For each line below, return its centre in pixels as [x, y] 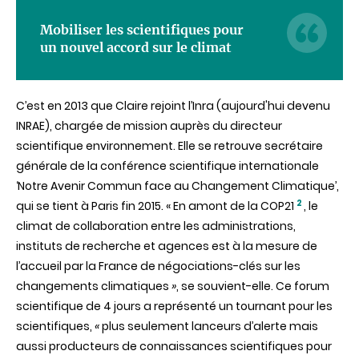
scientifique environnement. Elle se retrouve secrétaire [169, 146]
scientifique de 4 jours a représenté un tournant [151, 306]
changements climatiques [93, 286]
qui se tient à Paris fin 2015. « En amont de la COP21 [155, 206]
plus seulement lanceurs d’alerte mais [210, 326]
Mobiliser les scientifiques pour [142, 30]
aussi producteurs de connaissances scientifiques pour [174, 346]
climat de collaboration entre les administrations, [156, 226]
